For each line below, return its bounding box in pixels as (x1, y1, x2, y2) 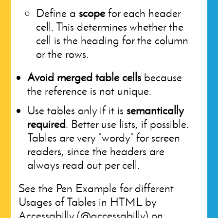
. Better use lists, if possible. (66, 117, 189, 131)
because (141, 70, 182, 84)
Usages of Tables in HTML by (18, 195, 157, 209)
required (27, 117, 66, 131)
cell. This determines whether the (36, 19, 184, 34)
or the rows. (36, 47, 89, 61)
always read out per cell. (27, 158, 140, 172)
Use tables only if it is (27, 103, 127, 117)
